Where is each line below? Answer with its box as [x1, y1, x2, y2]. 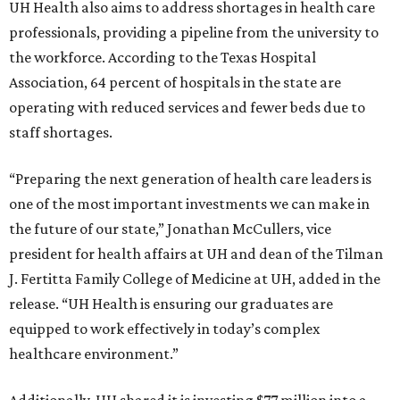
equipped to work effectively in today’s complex [9, 320, 320, 338]
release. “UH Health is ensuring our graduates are [9, 295, 333, 313]
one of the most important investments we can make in [9, 195, 370, 213]
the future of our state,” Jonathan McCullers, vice [9, 220, 331, 238]
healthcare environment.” [9, 345, 179, 363]
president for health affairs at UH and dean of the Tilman [9, 245, 383, 263]
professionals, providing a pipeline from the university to [9, 23, 379, 42]
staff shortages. [9, 123, 112, 142]
